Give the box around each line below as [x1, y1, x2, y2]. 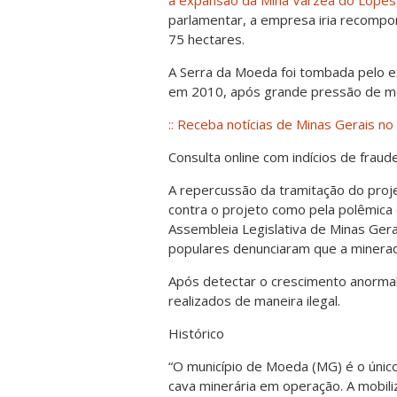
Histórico [168, 323, 224, 342]
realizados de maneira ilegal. [168, 291, 340, 309]
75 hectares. [168, 29, 245, 48]
